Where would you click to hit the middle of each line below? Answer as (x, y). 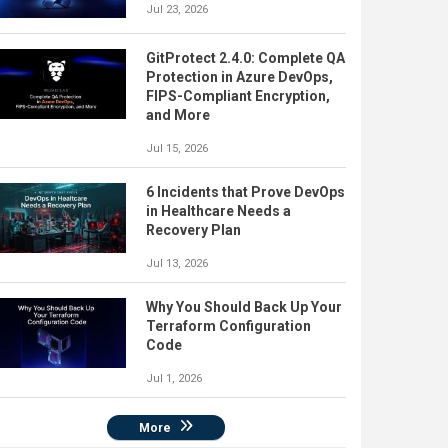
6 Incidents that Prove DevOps (245, 192)
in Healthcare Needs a (218, 211)
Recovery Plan (193, 230)
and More (178, 115)
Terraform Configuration (228, 326)
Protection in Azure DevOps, (239, 77)
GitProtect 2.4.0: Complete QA (245, 58)
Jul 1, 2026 (174, 378)
